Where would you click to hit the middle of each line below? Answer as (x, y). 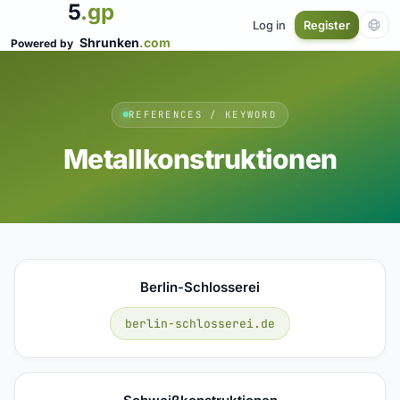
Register (327, 25)
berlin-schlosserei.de (200, 323)
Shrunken (109, 42)
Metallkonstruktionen (200, 158)
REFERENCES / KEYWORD (203, 114)
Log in (269, 25)
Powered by (43, 43)
